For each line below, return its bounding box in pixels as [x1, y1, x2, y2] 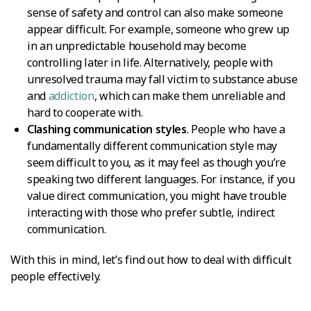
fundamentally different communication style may [27, 137, 277, 153]
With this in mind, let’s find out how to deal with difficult [10, 251, 292, 267]
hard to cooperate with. [27, 104, 143, 120]
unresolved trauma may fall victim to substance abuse [27, 71, 298, 87]
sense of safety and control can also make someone [27, 4, 283, 20]
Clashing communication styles [27, 121, 187, 137]
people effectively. [10, 268, 101, 284]
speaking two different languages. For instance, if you [27, 171, 295, 187]
